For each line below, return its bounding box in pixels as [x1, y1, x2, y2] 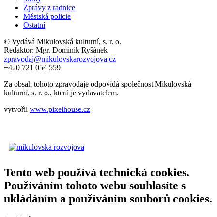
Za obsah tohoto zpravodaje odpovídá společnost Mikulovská [4, 80, 191, 89]
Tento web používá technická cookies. [4, 166, 189, 179]
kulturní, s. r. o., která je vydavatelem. [4, 89, 119, 97]
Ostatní [23, 21, 45, 30]
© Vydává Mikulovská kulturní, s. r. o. [4, 37, 121, 46]
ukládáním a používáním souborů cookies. [4, 192, 212, 205]
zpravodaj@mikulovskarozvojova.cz [4, 55, 116, 63]
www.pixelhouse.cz [30, 105, 90, 114]
